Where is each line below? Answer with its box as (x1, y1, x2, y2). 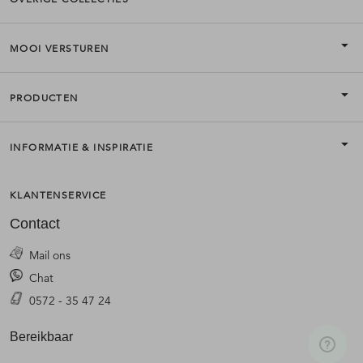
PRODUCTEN (10, 92, 79, 105)
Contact (10, 216, 60, 233)
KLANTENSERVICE (10, 189, 107, 202)
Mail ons (29, 248, 70, 263)
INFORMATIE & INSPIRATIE (10, 141, 154, 154)
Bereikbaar (10, 330, 73, 344)
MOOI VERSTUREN (10, 42, 109, 55)
